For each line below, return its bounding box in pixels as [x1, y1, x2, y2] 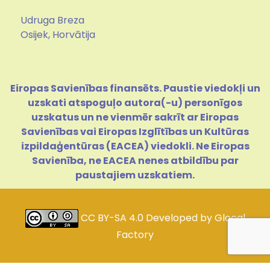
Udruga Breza [20, 13, 84, 28]
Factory [116, 228, 154, 242]
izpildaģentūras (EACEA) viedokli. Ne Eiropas [20, 139, 250, 154]
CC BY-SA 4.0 [80, 211, 146, 225]
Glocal [214, 211, 245, 225]
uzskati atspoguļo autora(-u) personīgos [28, 96, 242, 110]
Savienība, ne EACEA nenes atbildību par [31, 154, 239, 168]
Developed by [145, 211, 215, 225]
